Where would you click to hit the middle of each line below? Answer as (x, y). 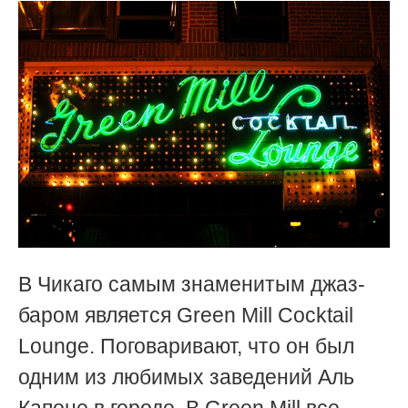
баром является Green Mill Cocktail (186, 315)
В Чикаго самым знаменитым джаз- (192, 284)
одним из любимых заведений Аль (186, 377)
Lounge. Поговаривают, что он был (186, 346)
